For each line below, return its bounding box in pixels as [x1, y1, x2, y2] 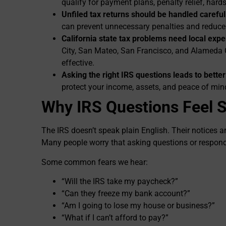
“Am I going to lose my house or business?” [62, 201, 215, 211]
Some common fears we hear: [41, 157, 148, 167]
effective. [62, 58, 94, 68]
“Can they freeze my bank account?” [62, 189, 190, 199]
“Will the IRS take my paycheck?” [62, 177, 178, 187]
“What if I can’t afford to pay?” [62, 213, 168, 223]
